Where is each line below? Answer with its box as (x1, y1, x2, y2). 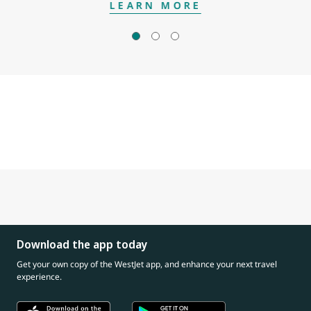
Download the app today (17, 237, 147, 253)
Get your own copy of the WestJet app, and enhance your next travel (17, 258, 277, 271)
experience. (17, 271, 62, 283)
